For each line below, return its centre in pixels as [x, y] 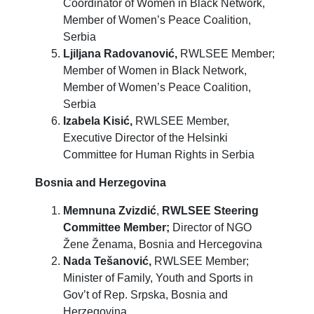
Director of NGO [211, 227]
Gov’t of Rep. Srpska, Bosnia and [145, 294]
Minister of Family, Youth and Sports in [158, 278]
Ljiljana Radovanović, [120, 53]
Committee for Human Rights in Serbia [159, 154]
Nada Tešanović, [107, 261]
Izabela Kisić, [98, 121]
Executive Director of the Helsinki [145, 137]
